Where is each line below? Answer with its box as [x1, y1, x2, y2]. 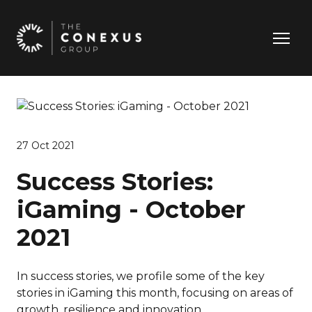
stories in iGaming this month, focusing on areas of [17, 286, 293, 300]
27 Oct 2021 [17, 139, 75, 153]
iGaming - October [17, 195, 245, 225]
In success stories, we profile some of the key [17, 270, 265, 283]
